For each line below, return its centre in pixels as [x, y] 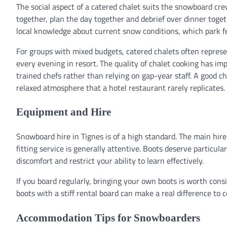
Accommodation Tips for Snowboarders [108, 217]
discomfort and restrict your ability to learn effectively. [110, 161]
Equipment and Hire [64, 112]
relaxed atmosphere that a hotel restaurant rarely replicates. [121, 87]
